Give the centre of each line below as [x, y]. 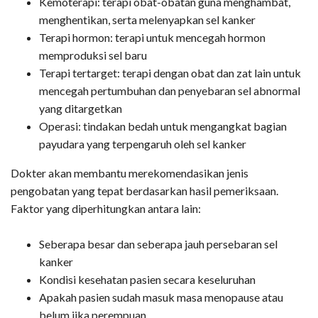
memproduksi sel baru [93, 55]
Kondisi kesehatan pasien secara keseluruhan [147, 279]
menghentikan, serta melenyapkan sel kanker [147, 19]
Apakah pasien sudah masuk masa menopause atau [161, 297]
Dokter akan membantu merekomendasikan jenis [130, 172]
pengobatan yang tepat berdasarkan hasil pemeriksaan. [144, 190]
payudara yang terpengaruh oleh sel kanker [143, 143]
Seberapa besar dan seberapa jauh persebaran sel [158, 243]
